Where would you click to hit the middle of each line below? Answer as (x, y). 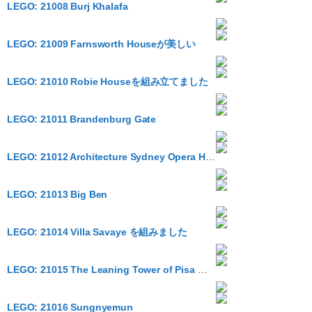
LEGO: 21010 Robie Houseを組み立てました (108, 81)
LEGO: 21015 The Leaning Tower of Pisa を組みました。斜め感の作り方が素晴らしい (202, 270)
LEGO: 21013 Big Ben (57, 194)
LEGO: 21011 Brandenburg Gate (82, 119)
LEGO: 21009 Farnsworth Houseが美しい (101, 44)
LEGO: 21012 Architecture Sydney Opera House (210, 157)
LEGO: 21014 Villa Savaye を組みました (97, 232)
